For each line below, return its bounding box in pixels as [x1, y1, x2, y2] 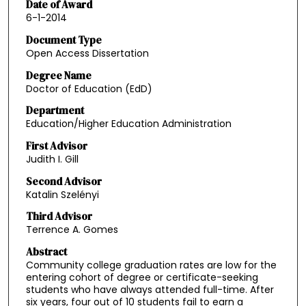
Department [25, 103, 84, 118]
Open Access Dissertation [25, 46, 149, 60]
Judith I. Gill [25, 152, 79, 166]
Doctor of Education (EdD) [25, 81, 152, 96]
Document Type [25, 32, 102, 47]
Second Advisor [25, 173, 102, 189]
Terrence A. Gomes [25, 223, 118, 237]
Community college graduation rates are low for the [25, 258, 277, 272]
